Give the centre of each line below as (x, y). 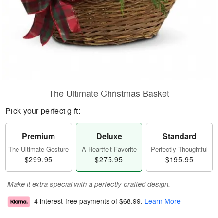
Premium (39, 136)
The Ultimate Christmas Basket (109, 93)
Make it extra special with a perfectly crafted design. (89, 184)
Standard (179, 136)
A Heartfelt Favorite (109, 149)
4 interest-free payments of (77, 201)
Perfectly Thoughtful (180, 149)
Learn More (163, 201)
